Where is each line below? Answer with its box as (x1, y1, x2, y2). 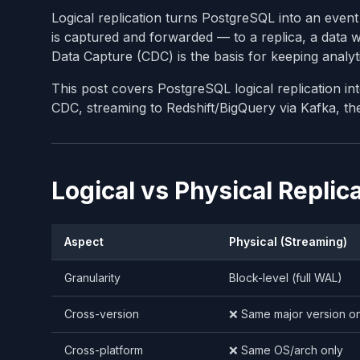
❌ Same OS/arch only (229, 342, 343, 357)
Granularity (64, 270, 121, 284)
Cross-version (64, 306, 139, 321)
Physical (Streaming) (229, 234, 347, 248)
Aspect (64, 234, 104, 248)
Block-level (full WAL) (229, 270, 342, 284)
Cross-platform (64, 342, 143, 357)
